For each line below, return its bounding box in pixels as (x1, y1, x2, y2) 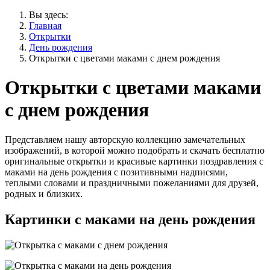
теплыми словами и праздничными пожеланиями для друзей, (5, 177, 259, 188)
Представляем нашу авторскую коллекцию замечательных (5, 134, 245, 145)
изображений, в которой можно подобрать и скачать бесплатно (5, 145, 265, 155)
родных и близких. (5, 188, 83, 199)
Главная (29, 20, 61, 31)
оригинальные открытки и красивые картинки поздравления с (5, 155, 263, 166)
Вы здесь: (29, 10, 73, 20)
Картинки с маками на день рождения (5, 211, 256, 227)
